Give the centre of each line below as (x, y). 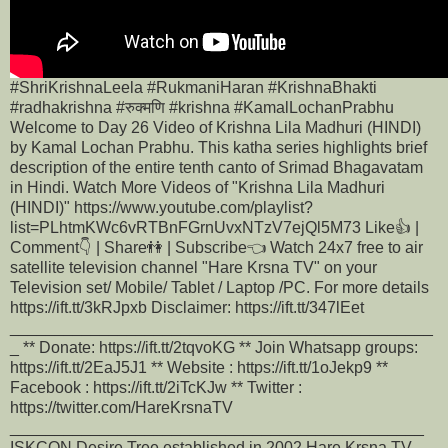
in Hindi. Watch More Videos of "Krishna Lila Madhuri (197, 187)
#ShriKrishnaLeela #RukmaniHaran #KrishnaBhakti (193, 87)
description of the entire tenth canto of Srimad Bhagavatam (216, 167)
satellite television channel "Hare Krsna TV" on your (193, 267)
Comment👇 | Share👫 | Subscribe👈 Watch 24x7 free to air (216, 247)
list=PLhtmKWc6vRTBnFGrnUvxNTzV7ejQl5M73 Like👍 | (214, 227)
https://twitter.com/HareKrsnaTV (121, 407)
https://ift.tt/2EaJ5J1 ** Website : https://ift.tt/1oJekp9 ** (199, 367)
